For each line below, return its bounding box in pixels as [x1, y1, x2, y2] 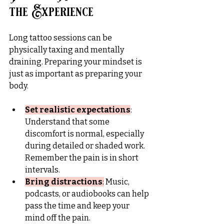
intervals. [25, 164, 60, 174]
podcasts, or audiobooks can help [25, 188, 150, 198]
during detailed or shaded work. [25, 140, 146, 150]
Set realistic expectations [25, 104, 130, 114]
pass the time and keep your [25, 200, 131, 210]
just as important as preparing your [9, 68, 143, 78]
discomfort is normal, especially [25, 128, 145, 138]
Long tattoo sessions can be [9, 32, 113, 42]
